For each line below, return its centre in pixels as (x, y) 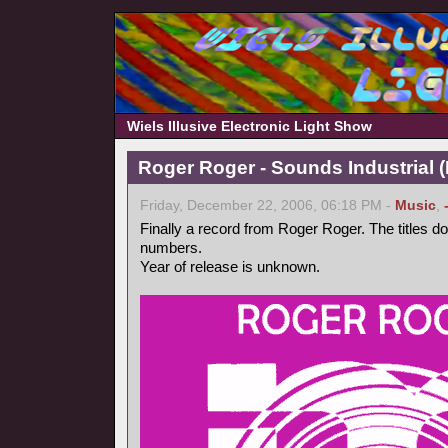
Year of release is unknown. (230, 266)
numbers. (171, 247)
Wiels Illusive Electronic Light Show (249, 126)
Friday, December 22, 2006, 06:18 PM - (267, 205)
